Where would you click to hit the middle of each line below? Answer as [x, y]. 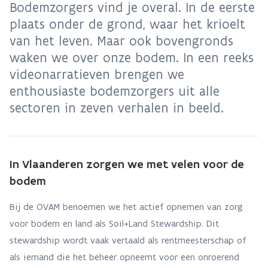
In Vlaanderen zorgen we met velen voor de [127, 164]
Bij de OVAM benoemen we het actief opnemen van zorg [126, 207]
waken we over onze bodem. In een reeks [132, 58]
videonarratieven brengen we [97, 74]
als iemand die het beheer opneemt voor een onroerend [124, 257]
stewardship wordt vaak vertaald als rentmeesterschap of [128, 240]
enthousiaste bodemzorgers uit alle [115, 91]
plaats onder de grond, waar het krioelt [127, 24]
